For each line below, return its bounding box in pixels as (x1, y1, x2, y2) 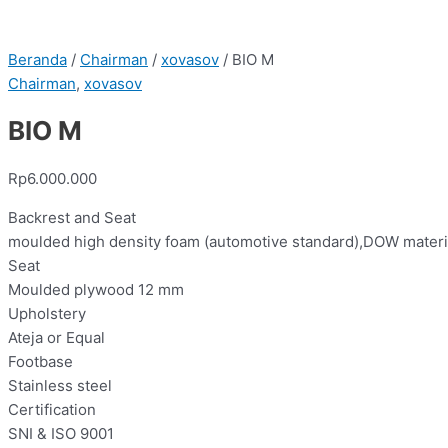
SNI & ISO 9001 (8, 423, 114, 443)
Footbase (8, 351, 73, 371)
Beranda (8, 50, 67, 69)
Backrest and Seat (8, 207, 136, 227)
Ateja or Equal (8, 327, 105, 347)
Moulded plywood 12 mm (8, 279, 184, 299)
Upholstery (8, 303, 86, 323)
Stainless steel (8, 375, 112, 395)
